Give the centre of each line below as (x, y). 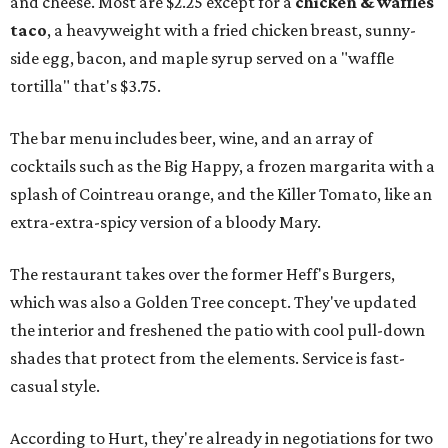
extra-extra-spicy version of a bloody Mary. (165, 222)
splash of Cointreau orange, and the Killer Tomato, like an (221, 194)
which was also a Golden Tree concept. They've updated (213, 302)
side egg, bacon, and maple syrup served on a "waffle (202, 58)
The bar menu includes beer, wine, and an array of (191, 138)
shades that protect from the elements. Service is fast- (207, 358)
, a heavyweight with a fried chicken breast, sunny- (231, 30)
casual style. (55, 386)
